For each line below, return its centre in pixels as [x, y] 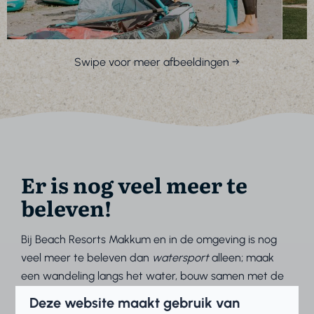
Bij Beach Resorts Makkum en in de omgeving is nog [149, 239]
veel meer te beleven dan [87, 257]
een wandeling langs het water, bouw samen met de [153, 275]
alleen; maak [242, 257]
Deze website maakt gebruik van [135, 302]
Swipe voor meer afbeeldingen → [157, 62]
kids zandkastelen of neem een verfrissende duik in [148, 294]
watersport [181, 257]
